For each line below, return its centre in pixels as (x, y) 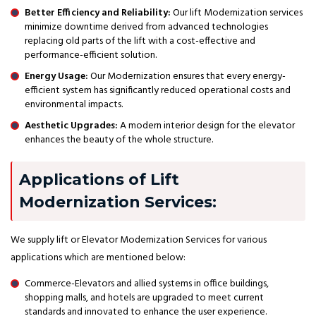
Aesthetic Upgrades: (71, 126)
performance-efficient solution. (91, 55)
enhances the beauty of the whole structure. (119, 140)
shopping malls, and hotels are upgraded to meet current (144, 298)
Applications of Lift (99, 179)
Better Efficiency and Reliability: (98, 13)
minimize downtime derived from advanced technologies (146, 27)
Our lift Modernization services (237, 13)
